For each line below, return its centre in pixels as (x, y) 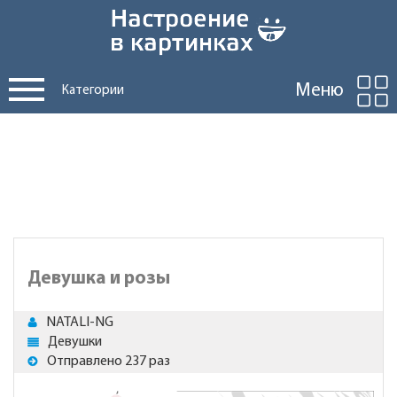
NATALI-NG (80, 323)
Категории (93, 91)
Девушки (75, 342)
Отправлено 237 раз (109, 362)
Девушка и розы (99, 279)
